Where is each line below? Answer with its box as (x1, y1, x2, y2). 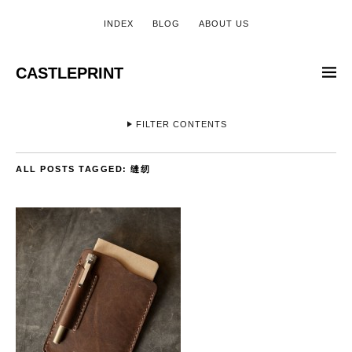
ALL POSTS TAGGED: (16, 164, 130, 174)
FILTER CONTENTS (136, 119, 227, 129)
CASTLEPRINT (16, 64, 123, 82)
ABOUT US (198, 19, 249, 28)
